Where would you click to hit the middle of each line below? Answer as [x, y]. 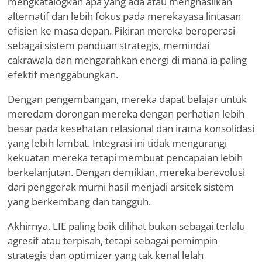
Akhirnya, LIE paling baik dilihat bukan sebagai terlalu [126, 226]
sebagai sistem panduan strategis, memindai [108, 46]
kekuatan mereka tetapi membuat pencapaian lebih [125, 158]
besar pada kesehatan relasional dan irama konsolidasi [131, 129]
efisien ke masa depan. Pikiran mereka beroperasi [121, 31]
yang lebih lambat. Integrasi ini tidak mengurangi [117, 143]
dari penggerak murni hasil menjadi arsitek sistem [121, 187]
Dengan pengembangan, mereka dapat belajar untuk [127, 99]
